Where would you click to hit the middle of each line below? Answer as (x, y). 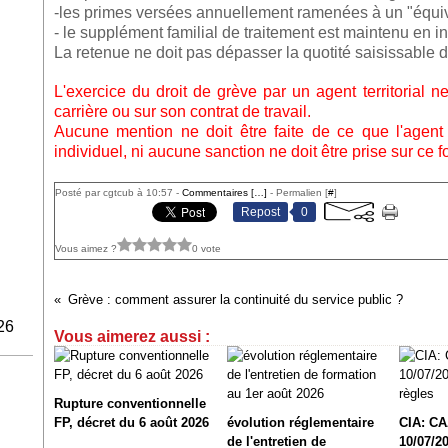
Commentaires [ (218, 192)
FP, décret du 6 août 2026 (131, 422)
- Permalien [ (297, 192)
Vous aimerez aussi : (132, 336)
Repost (260, 212)
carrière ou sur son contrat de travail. (182, 111)
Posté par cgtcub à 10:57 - (118, 192)
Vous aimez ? (86, 248)
